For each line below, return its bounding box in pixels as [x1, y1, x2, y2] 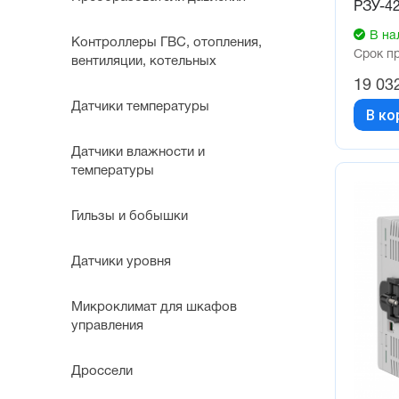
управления [71, 320, 143, 333]
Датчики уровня [71, 256, 171, 269]
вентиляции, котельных [71, 55, 216, 69]
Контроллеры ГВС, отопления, [71, 37, 262, 50]
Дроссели [71, 365, 133, 379]
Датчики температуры [71, 101, 209, 114]
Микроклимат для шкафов [71, 301, 237, 314]
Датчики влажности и [71, 146, 205, 159]
